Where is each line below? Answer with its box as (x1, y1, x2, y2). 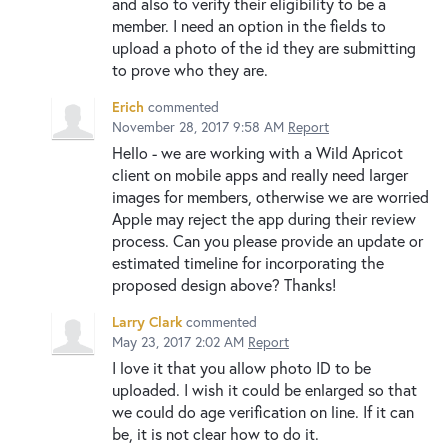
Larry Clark (112, 311, 182, 331)
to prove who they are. (112, 58, 268, 80)
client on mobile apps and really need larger (112, 163, 408, 185)
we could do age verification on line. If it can (112, 400, 414, 422)
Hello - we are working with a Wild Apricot (112, 141, 403, 163)
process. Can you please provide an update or (112, 229, 423, 251)
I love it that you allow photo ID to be (112, 356, 371, 378)
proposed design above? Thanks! (112, 273, 336, 295)
